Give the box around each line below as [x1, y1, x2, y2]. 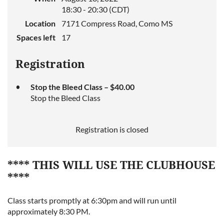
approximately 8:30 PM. [7, 206, 93, 216]
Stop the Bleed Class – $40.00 [30, 82, 134, 92]
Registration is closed [75, 124, 148, 134]
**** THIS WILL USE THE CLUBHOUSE [7, 159, 215, 172]
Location [25, 18, 55, 28]
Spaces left [16, 32, 55, 42]
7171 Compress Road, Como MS [61, 18, 172, 28]
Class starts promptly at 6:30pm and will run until [7, 195, 176, 205]
